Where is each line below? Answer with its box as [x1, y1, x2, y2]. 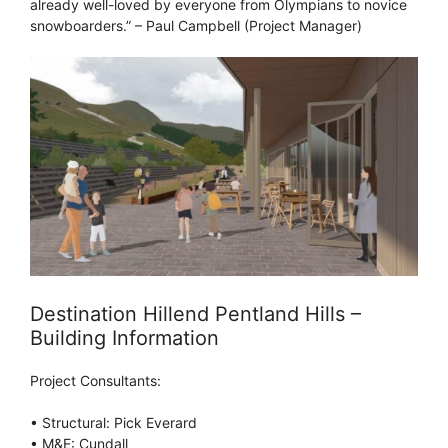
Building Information [30, 325, 219, 350]
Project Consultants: [30, 371, 161, 389]
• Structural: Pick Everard [30, 413, 197, 431]
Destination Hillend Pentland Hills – [30, 301, 361, 326]
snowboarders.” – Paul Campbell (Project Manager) [30, 17, 362, 35]
